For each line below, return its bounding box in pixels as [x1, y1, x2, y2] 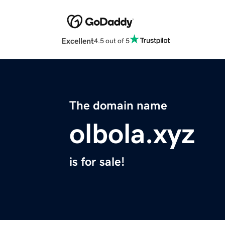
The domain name [69, 99, 167, 112]
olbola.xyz [69, 120, 195, 148]
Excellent [61, 37, 94, 45]
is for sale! [69, 156, 125, 168]
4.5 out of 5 [94, 37, 130, 44]
